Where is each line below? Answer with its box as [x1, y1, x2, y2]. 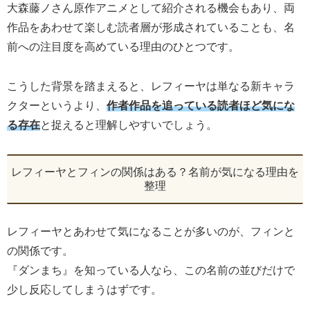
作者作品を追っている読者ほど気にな [107, 99, 295, 111]
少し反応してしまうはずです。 [7, 284, 162, 296]
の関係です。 [7, 245, 73, 257]
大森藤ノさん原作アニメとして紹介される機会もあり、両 [7, 1, 295, 14]
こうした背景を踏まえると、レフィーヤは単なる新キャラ [7, 80, 295, 92]
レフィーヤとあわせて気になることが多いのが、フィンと [7, 226, 295, 238]
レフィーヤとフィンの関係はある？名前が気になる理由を [11, 166, 299, 179]
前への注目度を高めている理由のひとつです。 [7, 40, 239, 53]
